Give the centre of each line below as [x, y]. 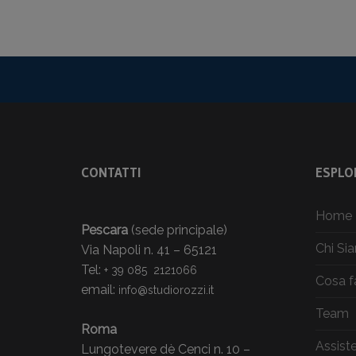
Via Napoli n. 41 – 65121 [149, 250]
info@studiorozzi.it [166, 290]
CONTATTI [111, 172]
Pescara [104, 230]
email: [100, 289]
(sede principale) [178, 230]
